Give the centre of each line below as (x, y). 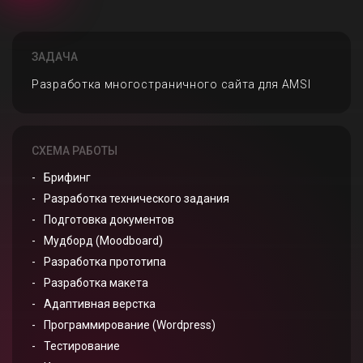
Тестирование (82, 346)
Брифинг (67, 177)
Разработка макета (96, 283)
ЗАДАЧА (55, 57)
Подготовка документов (109, 220)
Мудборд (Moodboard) (103, 241)
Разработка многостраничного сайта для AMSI (171, 84)
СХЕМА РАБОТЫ (75, 151)
